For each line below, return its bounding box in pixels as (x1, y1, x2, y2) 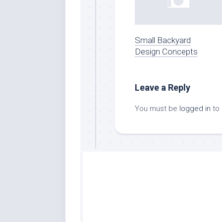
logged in (179, 104, 211, 113)
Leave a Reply (135, 82, 190, 93)
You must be (135, 104, 179, 113)
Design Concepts (135, 46, 198, 56)
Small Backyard (135, 35, 191, 45)
